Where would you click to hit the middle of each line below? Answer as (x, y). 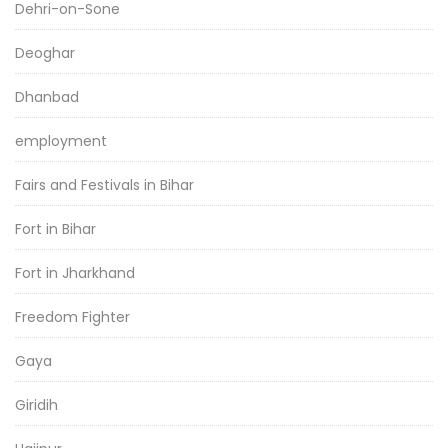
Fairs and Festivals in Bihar (104, 185)
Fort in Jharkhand (75, 273)
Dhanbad (47, 97)
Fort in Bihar (55, 229)
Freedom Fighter (72, 317)
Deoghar (45, 53)
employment (61, 141)
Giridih (36, 405)
